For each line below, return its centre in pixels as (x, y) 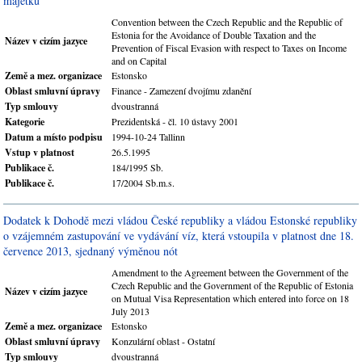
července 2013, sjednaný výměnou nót (90, 251)
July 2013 (130, 311)
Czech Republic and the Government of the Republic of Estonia (232, 285)
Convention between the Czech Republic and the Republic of (227, 22)
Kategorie (25, 122)
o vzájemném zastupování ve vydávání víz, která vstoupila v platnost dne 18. (179, 236)
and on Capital (139, 61)
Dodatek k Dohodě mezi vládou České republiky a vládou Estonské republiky (180, 220)
